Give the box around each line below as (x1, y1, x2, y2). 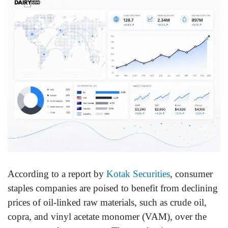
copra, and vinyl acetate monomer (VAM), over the (8, 211, 207, 222)
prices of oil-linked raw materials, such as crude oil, (8, 196, 207, 208)
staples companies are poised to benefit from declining (8, 182, 218, 193)
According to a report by (8, 168, 106, 179)
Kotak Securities (106, 168, 170, 179)
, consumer (170, 168, 213, 179)
